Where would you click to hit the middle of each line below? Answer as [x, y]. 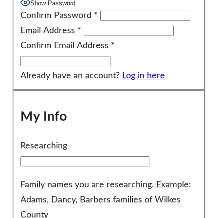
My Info [44, 116]
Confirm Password [56, 16]
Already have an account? [71, 76]
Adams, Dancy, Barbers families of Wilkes [100, 200]
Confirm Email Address [64, 46]
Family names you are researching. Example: [106, 185]
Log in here [143, 76]
